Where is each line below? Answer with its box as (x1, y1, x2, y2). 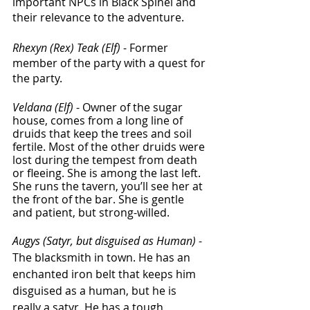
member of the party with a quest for (12, 55, 208, 71)
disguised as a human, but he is (12, 283, 179, 299)
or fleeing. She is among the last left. (12, 165, 203, 181)
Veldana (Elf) (12, 100, 73, 116)
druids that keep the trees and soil (12, 126, 194, 142)
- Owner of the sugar (73, 100, 185, 116)
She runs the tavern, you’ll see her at (12, 179, 206, 194)
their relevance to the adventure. (12, 10, 187, 26)
